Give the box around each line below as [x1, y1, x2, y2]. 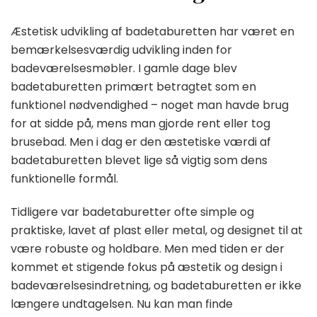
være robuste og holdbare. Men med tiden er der [11, 240, 284, 257]
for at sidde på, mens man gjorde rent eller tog [11, 115, 270, 132]
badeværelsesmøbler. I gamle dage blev [11, 59, 237, 76]
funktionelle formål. [11, 170, 118, 187]
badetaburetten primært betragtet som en [11, 78, 256, 95]
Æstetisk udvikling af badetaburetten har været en [11, 23, 294, 40]
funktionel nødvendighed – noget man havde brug [11, 96, 289, 113]
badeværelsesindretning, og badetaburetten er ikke [11, 277, 301, 294]
